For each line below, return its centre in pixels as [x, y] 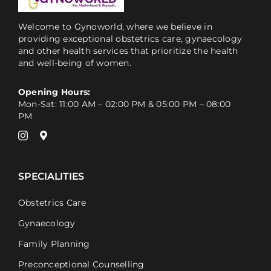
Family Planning [54, 244]
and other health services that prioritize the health [128, 51]
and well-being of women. [74, 63]
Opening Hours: [54, 92]
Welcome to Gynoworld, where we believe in [115, 27]
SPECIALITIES [51, 177]
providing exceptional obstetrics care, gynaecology [130, 39]
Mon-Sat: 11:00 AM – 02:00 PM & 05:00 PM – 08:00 [124, 104]
